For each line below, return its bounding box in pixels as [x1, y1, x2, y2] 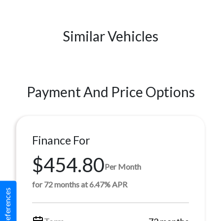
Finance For [32, 133, 90, 147]
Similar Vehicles [63, 27, 158, 44]
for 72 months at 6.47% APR [32, 179, 127, 189]
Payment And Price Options [26, 83, 195, 100]
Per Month [105, 162, 141, 172]
